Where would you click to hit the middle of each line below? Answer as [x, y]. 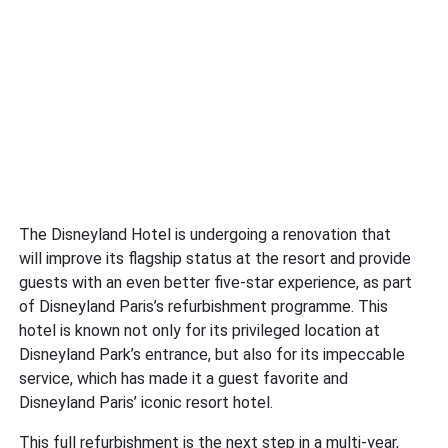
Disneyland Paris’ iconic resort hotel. [146, 402]
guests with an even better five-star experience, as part [216, 282]
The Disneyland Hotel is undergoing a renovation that [205, 234]
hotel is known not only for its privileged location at [200, 330]
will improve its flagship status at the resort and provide [215, 258]
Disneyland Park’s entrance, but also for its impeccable [212, 354]
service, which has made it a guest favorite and [184, 378]
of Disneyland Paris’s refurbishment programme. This [204, 306]
